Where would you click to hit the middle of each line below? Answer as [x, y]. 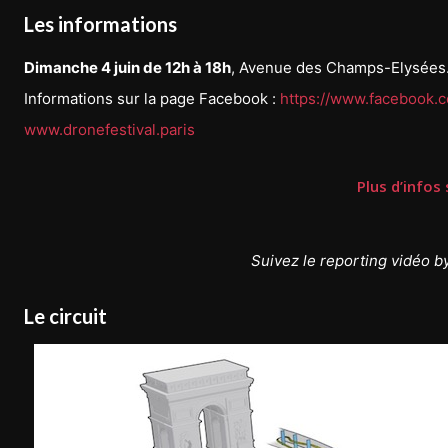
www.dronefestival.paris [109, 129]
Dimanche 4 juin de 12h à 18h [127, 67]
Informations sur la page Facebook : [152, 98]
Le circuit [65, 315]
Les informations [100, 23]
